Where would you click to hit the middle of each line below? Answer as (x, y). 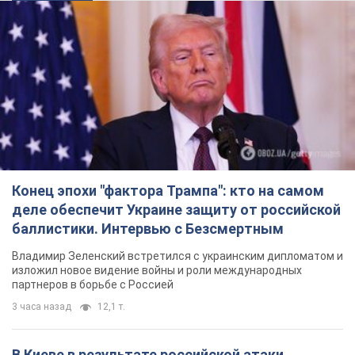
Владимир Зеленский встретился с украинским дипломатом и (177, 256)
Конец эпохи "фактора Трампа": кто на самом (168, 191)
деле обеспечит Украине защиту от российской (176, 210)
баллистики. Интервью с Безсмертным (148, 229)
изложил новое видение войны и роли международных (157, 271)
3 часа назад (42, 307)
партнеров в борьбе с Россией (93, 285)
